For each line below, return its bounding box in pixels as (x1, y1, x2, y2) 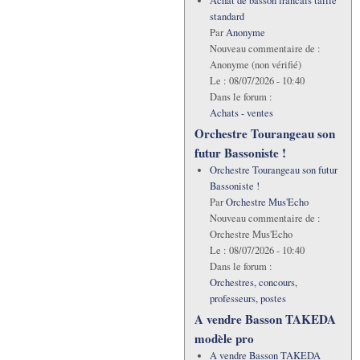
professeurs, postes (209, 292, 286, 306)
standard (209, 10, 244, 24)
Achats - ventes (209, 106, 273, 121)
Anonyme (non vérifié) (209, 58, 301, 72)
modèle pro (194, 329, 254, 348)
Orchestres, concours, (209, 276, 297, 290)
